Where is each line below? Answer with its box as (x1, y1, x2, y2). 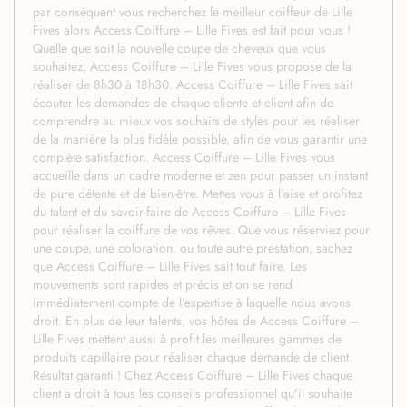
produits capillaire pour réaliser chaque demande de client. (33, 347, 352, 366)
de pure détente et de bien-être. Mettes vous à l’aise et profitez (33, 184, 362, 203)
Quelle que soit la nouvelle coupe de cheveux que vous (33, 38, 326, 57)
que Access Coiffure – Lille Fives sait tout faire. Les (33, 256, 307, 275)
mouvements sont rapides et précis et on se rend (33, 274, 293, 293)
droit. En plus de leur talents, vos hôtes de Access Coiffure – (33, 311, 359, 330)
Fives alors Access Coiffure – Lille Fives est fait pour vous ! (33, 20, 351, 39)
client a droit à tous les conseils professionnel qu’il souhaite (33, 383, 352, 402)
